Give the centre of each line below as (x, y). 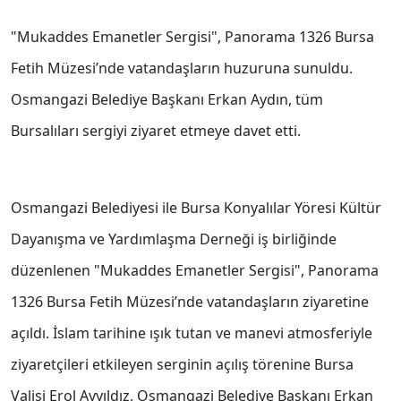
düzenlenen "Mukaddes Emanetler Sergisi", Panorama (195, 271)
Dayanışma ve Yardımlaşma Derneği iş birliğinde (174, 239)
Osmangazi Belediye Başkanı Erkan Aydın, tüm (167, 100)
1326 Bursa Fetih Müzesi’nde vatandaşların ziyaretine (190, 302)
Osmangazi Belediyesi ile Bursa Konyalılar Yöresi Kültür (196, 208)
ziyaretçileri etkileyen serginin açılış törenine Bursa (182, 365)
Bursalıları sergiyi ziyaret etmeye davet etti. (156, 131)
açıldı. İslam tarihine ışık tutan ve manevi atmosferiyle (192, 333)
